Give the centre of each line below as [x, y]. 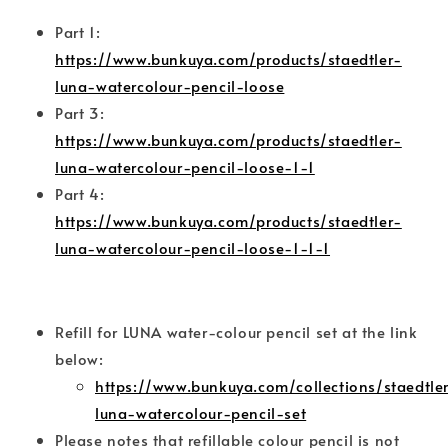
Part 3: [80, 113]
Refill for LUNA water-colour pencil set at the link [236, 332]
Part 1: [78, 32]
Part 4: [80, 194]
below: [79, 359]
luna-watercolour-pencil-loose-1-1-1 [193, 248]
